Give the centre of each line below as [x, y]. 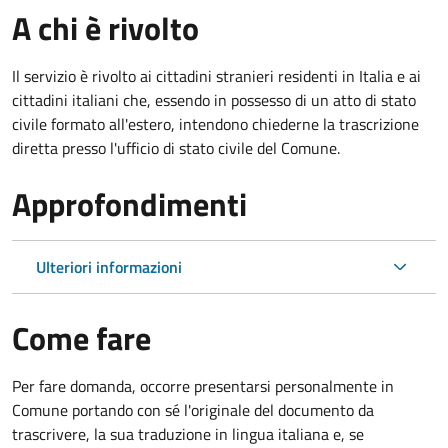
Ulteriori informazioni [109, 266]
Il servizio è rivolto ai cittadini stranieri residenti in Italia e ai [216, 75]
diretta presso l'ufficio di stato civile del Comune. [176, 147]
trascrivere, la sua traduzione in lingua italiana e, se [188, 433]
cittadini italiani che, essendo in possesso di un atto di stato [214, 99]
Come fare [81, 337]
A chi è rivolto [105, 27]
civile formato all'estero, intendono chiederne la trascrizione [215, 123]
